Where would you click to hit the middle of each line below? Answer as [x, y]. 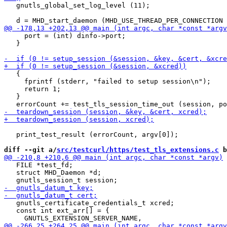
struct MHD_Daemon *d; [53, 173]
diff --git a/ [30, 150]
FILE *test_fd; [39, 165]
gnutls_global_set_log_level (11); [77, 5]
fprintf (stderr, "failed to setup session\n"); [107, 81]
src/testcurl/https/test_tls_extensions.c [138, 150]
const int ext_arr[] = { [57, 211]
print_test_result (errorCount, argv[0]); [91, 135]
